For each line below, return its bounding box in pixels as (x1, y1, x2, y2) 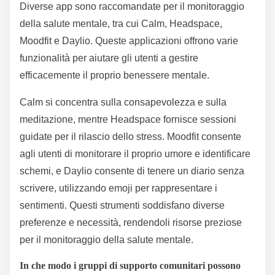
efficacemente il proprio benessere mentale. (20, 70, 209, 81)
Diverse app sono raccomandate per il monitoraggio (20, 1, 244, 12)
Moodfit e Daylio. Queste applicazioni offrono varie (20, 36, 238, 47)
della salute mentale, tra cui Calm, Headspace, (20, 18, 222, 29)
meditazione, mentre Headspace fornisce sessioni (20, 114, 236, 125)
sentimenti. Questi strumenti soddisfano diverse (20, 200, 225, 211)
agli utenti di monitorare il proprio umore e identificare (20, 149, 250, 160)
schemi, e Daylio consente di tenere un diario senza (20, 166, 244, 177)
